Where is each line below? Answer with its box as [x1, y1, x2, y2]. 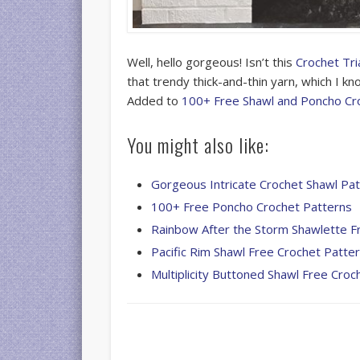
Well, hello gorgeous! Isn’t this [127, 53, 297, 70]
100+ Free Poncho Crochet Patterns [151, 198, 353, 215]
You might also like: [127, 129, 270, 159]
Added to [127, 92, 182, 108]
